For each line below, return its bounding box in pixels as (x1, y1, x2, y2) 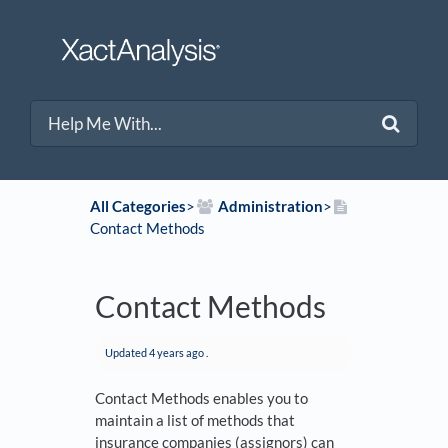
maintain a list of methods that (95, 411, 295, 430)
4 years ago (149, 346, 204, 360)
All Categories (89, 197, 186, 216)
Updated (105, 346, 149, 360)
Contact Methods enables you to (95, 389, 308, 408)
